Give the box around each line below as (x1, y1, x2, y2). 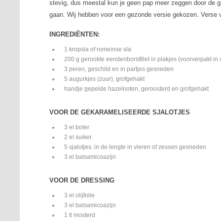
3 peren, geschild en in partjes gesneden (64, 66, 174, 73)
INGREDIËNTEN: (49, 31, 100, 38)
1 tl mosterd (64, 212, 96, 219)
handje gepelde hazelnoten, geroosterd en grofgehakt (64, 85, 209, 92)
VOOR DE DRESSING (49, 177, 115, 184)
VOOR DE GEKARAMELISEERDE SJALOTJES (49, 109, 190, 116)
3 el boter (64, 124, 90, 131)
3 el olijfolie (64, 192, 95, 199)
